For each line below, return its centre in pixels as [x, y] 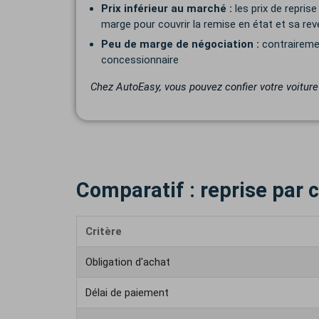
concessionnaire [140, 60]
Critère [104, 231]
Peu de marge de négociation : [180, 44]
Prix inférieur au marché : [167, 9]
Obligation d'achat [128, 262]
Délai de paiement [127, 293]
